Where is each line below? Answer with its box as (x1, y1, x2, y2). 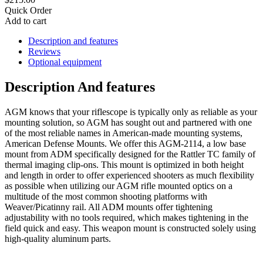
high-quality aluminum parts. (5, 233, 111, 244)
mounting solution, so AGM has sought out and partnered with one (5, 117, 252, 127)
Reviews (28, 46, 60, 56)
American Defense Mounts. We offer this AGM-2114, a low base (5, 138, 246, 149)
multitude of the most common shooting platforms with (5, 191, 207, 201)
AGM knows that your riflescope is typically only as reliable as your (5, 106, 257, 117)
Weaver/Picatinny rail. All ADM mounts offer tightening (5, 201, 213, 212)
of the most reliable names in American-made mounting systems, (5, 127, 242, 138)
